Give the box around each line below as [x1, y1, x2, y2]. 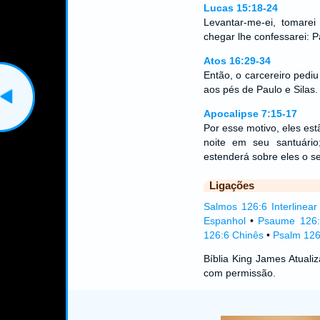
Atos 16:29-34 [203, 55, 271, 66]
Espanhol [203, 215, 246, 226]
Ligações [209, 179, 254, 191]
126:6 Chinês [203, 229, 264, 241]
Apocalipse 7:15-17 [203, 108, 297, 119]
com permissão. [203, 267, 276, 279]
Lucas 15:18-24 [203, 2, 278, 14]
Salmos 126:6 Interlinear [203, 201, 317, 212]
